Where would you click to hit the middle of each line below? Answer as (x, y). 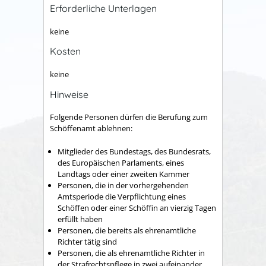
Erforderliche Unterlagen (103, 9)
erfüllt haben (80, 219)
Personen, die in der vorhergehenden (123, 185)
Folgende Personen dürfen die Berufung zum (129, 117)
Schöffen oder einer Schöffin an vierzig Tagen (137, 208)
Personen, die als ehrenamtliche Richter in (131, 253)
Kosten (65, 51)
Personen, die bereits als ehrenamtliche (127, 230)
